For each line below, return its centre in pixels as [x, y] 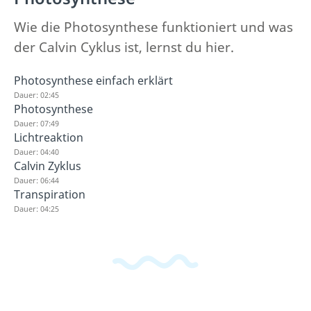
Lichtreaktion [49, 138]
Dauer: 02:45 [36, 95]
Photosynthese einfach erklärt [93, 81]
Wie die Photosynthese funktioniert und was [153, 27]
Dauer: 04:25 [36, 209]
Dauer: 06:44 [36, 180]
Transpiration [50, 195]
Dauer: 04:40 [36, 152]
